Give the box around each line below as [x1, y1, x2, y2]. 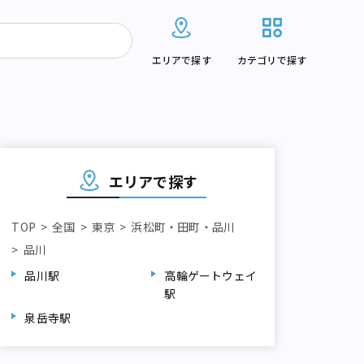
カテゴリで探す [236, 53, 307, 67]
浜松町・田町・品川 [131, 219, 236, 236]
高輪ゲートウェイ [164, 267, 258, 284]
